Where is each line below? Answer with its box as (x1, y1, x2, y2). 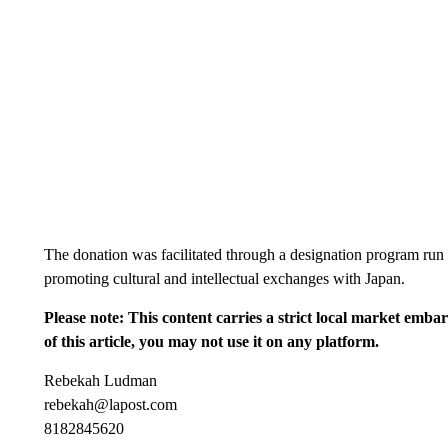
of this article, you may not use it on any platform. (43, 333, 379, 350)
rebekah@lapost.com (43, 396, 177, 413)
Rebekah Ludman (43, 372, 157, 389)
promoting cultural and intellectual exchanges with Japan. (43, 270, 405, 287)
